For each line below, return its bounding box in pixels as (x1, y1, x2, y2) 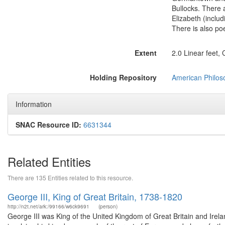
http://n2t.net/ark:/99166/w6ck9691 (8, 203, 89, 210)
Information (16, 99, 52, 109)
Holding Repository (89, 72, 157, 82)
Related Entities (8, 153, 91, 170)
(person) (98, 203, 118, 210)
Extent (134, 48, 157, 58)
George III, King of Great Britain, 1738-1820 (8, 190, 182, 203)
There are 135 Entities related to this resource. (8, 173, 133, 182)
